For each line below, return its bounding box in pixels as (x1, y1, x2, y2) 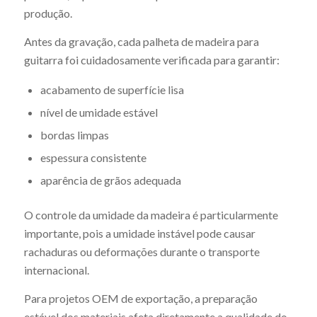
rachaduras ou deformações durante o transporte (23, 245, 260, 259)
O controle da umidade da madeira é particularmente (23, 208, 278, 222)
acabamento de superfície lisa (40, 83, 184, 97)
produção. (23, 6, 72, 20)
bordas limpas (40, 128, 109, 142)
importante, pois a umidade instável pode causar (23, 226, 255, 241)
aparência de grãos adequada (40, 173, 181, 188)
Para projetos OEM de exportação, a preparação (23, 291, 258, 305)
